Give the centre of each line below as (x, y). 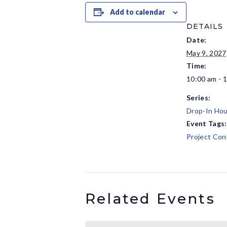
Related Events (150, 199)
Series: (199, 98)
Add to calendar (138, 12)
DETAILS (205, 26)
